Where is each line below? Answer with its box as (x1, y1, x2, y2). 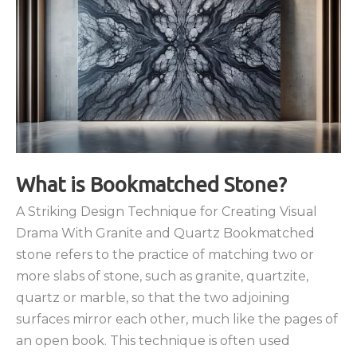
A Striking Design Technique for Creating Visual (16, 203, 317, 219)
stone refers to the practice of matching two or (16, 246, 314, 262)
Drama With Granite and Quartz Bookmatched (16, 225, 315, 241)
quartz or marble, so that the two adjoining (16, 289, 290, 305)
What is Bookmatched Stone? (16, 172, 287, 196)
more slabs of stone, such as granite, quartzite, (16, 268, 308, 284)
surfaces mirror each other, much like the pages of (16, 311, 338, 327)
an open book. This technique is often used (16, 332, 290, 348)
